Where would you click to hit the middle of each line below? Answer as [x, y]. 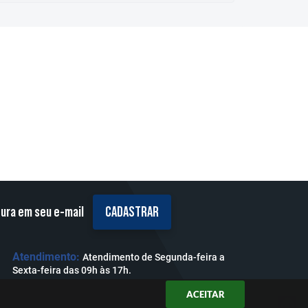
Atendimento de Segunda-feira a [154, 257]
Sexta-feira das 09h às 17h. [72, 270]
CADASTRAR [132, 212]
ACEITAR [205, 294]
